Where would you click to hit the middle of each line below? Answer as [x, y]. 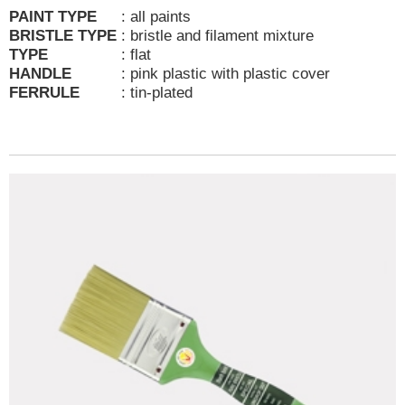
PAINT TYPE [53, 17]
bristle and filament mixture [224, 36]
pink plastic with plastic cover [230, 74]
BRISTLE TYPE [63, 36]
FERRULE [44, 93]
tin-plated [161, 93]
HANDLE [40, 74]
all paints [163, 17]
